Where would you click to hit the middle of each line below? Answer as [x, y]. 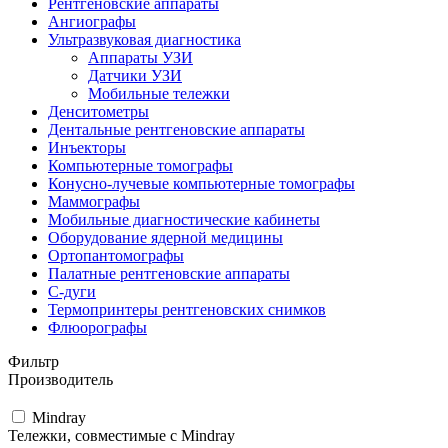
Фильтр [33, 361]
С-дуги [72, 291]
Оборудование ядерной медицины [165, 237]
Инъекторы [87, 147]
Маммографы [94, 201]
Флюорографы [97, 327]
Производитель [60, 379]
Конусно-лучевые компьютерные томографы [201, 183]
